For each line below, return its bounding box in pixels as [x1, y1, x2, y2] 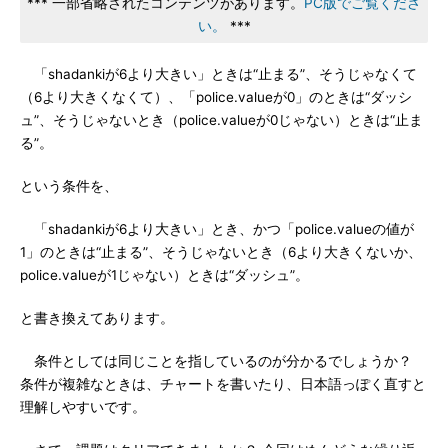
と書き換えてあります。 [20, 310, 174, 326]
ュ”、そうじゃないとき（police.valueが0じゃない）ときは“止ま [20, 112, 423, 128]
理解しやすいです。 [20, 399, 146, 415]
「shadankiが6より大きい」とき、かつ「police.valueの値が [20, 221, 414, 237]
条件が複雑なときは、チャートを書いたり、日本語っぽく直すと [20, 376, 426, 392]
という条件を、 [20, 178, 118, 194]
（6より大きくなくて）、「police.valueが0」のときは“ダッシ [20, 89, 412, 105]
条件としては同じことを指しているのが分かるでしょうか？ [20, 353, 412, 369]
